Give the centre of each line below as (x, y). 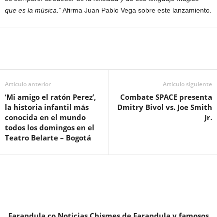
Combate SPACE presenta (166, 97)
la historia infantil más (47, 107)
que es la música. (32, 10)
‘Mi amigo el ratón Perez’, (50, 97)
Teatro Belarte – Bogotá (48, 138)
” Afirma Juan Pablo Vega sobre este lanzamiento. (135, 10)
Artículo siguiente (187, 84)
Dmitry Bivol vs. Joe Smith (165, 107)
